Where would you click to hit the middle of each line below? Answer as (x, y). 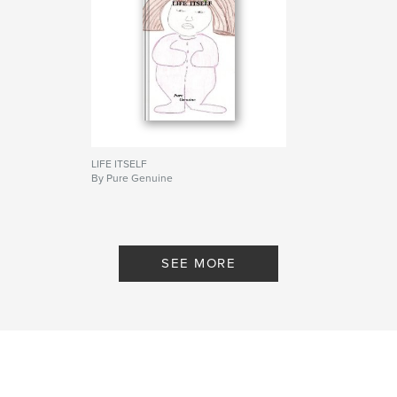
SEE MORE (198, 263)
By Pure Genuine (132, 178)
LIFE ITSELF (120, 163)
